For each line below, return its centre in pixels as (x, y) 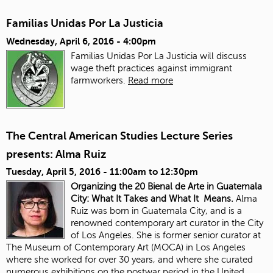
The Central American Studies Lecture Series (119, 136)
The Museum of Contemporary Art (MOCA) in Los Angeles (126, 247)
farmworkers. (99, 80)
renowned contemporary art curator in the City (167, 223)
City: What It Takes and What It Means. (153, 198)
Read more (151, 80)
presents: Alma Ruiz (56, 154)
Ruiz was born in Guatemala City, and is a (156, 211)
